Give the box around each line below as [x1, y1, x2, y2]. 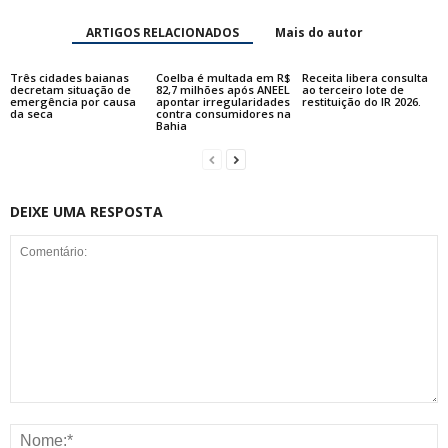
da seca [10, 106, 53, 122]
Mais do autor [274, 24, 363, 42]
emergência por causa [10, 94, 136, 110]
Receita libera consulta [301, 70, 428, 86]
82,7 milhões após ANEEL [155, 82, 290, 98]
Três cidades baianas [10, 70, 129, 86]
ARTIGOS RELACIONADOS [85, 24, 239, 42]
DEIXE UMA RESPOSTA [10, 202, 163, 222]
